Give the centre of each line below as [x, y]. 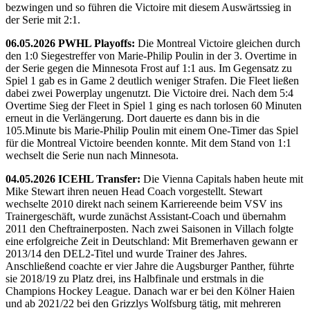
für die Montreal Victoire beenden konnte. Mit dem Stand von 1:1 [148, 143]
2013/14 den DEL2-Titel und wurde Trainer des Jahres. [126, 253]
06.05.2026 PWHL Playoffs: [70, 43]
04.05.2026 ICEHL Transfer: [73, 179]
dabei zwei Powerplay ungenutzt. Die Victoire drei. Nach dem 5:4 [149, 93]
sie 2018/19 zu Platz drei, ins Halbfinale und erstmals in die [135, 278]
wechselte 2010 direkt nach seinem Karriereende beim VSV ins [144, 203]
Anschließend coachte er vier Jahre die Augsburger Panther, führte [150, 266]
